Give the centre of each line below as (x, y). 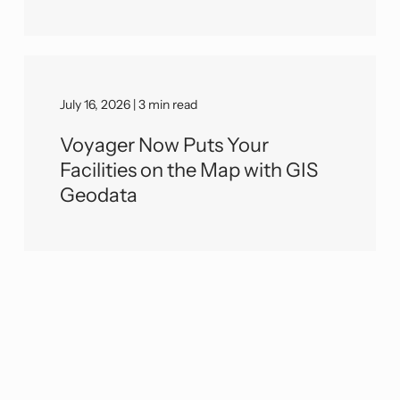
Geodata (99, 195)
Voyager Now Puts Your (165, 145)
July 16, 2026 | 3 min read (129, 104)
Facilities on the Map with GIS (189, 170)
